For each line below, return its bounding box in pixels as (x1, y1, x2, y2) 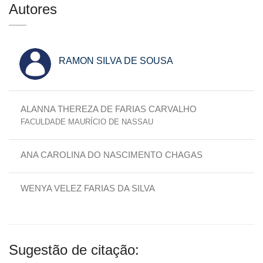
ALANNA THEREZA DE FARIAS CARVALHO (21, 103, 197, 114)
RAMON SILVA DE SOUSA (59, 55, 173, 66)
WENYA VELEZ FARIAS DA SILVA (21, 183, 155, 193)
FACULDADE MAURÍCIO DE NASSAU (21, 117, 153, 126)
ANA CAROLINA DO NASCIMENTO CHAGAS (21, 149, 203, 160)
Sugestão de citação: (9, 241, 139, 258)
